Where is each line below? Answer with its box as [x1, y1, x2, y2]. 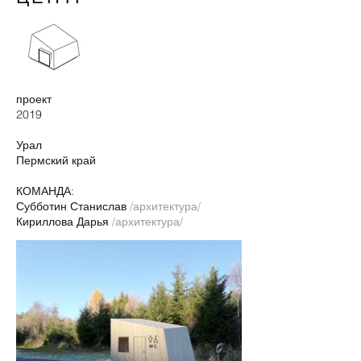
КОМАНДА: [16, 184, 74, 198]
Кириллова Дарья [16, 214, 112, 229]
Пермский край [16, 153, 96, 168]
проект [16, 92, 52, 106]
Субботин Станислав [16, 199, 130, 214]
